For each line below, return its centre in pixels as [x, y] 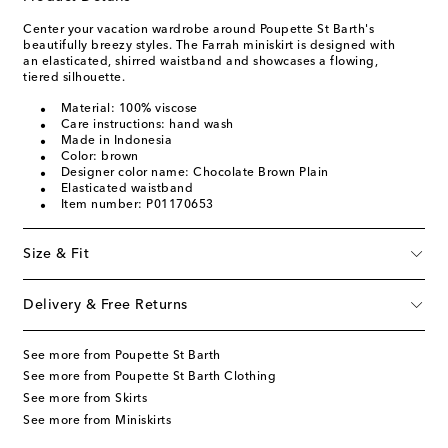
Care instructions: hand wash [147, 124]
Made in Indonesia [116, 140]
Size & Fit [56, 253]
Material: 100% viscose [129, 108]
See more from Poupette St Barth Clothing [149, 377]
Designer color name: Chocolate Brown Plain [194, 172]
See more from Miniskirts [97, 420]
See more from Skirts [85, 398]
